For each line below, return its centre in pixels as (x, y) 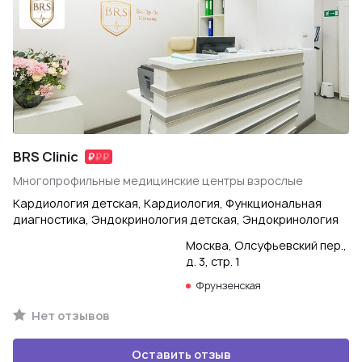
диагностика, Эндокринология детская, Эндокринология (176, 219)
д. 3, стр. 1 (213, 261)
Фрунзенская (228, 286)
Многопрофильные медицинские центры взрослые (158, 181)
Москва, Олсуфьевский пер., (266, 245)
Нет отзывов (69, 316)
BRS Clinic (46, 157)
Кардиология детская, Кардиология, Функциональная (167, 203)
